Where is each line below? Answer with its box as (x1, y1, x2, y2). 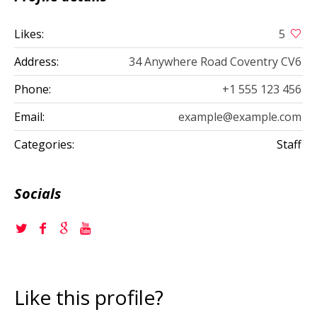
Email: (14, 108, 45, 125)
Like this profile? (14, 283, 163, 311)
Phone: (14, 81, 51, 97)
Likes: (14, 25, 44, 42)
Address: (14, 53, 59, 69)
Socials (14, 183, 61, 203)
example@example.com (178, 108, 301, 125)
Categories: (14, 136, 74, 152)
